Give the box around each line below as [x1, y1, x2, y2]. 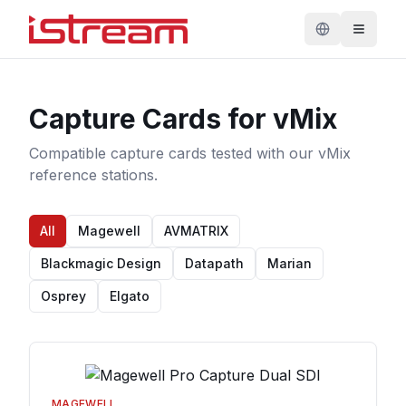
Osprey [41, 288, 86, 304]
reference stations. [29, 166, 158, 184]
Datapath [185, 256, 244, 271]
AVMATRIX [164, 223, 228, 238]
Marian [267, 256, 312, 271]
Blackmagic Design [41, 256, 161, 271]
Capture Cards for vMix [29, 102, 337, 135]
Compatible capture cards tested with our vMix [29, 144, 351, 162]
